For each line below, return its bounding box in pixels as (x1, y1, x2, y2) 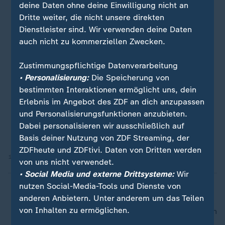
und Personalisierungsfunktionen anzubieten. (19, 108, 188, 119)
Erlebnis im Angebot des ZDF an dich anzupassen (19, 96, 205, 106)
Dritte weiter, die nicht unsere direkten (19, 12, 165, 22)
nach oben (178, 206, 217, 216)
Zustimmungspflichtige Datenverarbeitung (19, 60, 178, 70)
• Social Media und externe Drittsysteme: (19, 169, 175, 179)
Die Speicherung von (89, 72, 170, 82)
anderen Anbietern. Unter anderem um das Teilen (19, 193, 204, 203)
